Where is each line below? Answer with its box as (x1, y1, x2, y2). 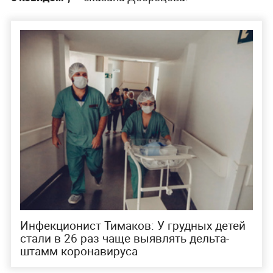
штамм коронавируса (19, 243, 138, 259)
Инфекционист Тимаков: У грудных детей (19, 217, 246, 233)
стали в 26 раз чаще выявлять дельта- (19, 230, 229, 246)
